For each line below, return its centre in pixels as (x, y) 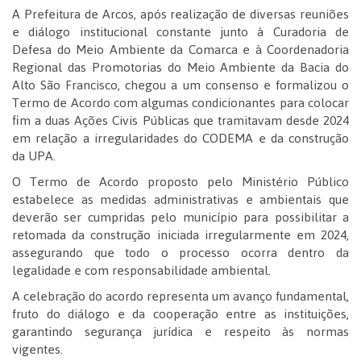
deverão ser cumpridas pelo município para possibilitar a (180, 217)
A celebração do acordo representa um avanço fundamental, (180, 296)
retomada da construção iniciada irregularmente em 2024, (180, 235)
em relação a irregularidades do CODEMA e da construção (180, 138)
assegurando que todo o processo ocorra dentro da (180, 253)
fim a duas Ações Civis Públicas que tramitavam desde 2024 (180, 120)
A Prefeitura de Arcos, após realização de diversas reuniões (180, 14)
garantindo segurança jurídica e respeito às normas (180, 332)
